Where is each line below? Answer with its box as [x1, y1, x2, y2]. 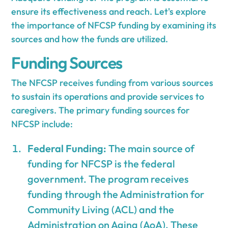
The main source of [106, 141, 195, 155]
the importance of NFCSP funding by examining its [11, 19, 217, 31]
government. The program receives [27, 172, 189, 185]
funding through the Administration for [27, 187, 205, 201]
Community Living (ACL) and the [27, 203, 175, 216]
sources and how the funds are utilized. [11, 33, 168, 45]
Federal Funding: [27, 141, 107, 155]
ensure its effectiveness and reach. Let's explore [11, 5, 207, 17]
